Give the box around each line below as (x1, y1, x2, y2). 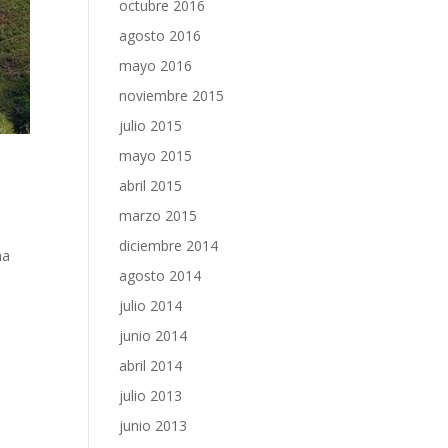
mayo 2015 (119, 146, 193, 165)
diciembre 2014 (119, 236, 219, 255)
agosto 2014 (119, 266, 202, 285)
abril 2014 (119, 356, 183, 375)
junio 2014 (119, 326, 188, 345)
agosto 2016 (119, 26, 202, 45)
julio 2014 (119, 296, 183, 315)
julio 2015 (119, 116, 183, 135)
